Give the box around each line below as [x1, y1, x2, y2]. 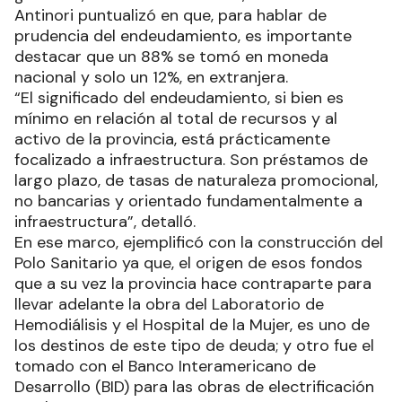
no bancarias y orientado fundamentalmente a [14, 189, 363, 212]
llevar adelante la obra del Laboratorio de [14, 293, 324, 315]
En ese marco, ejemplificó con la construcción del [14, 231, 383, 253]
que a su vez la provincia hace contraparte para [14, 272, 371, 294]
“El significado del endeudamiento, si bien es [14, 86, 344, 109]
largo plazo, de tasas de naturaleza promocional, [14, 169, 378, 191]
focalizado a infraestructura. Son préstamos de [14, 148, 368, 170]
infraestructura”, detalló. [14, 210, 196, 232]
